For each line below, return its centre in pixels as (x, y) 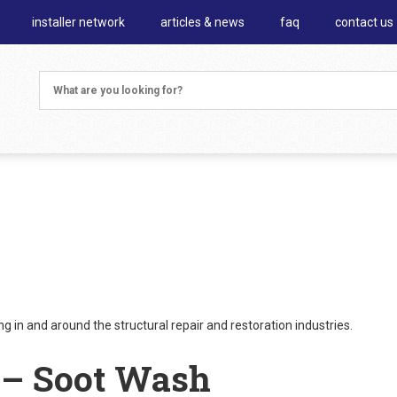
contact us (364, 22)
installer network (78, 22)
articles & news (202, 22)
